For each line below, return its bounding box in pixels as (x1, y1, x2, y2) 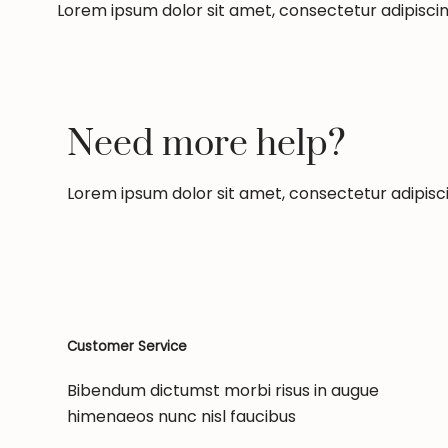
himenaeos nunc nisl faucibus (67, 404, 296, 428)
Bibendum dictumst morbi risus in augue (67, 378, 379, 402)
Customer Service (67, 336, 187, 356)
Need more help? (67, 122, 346, 168)
